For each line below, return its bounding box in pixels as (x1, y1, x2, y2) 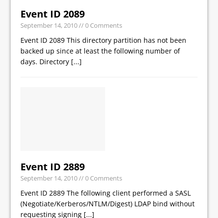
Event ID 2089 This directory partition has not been (20, 35, 187, 45)
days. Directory (20, 56, 72, 66)
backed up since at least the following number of (20, 46, 181, 55)
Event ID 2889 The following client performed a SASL (20, 188, 191, 198)
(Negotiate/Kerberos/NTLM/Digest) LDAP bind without (20, 199, 195, 208)
